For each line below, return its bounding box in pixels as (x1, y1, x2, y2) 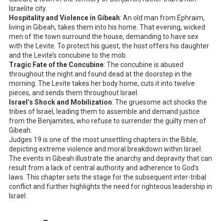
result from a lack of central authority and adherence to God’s (9, 163, 199, 172)
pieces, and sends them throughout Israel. (9, 88, 139, 97)
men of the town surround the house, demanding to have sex (9, 32, 198, 40)
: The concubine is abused (104, 60, 184, 69)
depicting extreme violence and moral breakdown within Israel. (9, 145, 202, 153)
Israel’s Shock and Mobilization (9, 98, 112, 106)
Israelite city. (9, 4, 47, 12)
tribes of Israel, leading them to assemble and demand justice (9, 107, 200, 115)
